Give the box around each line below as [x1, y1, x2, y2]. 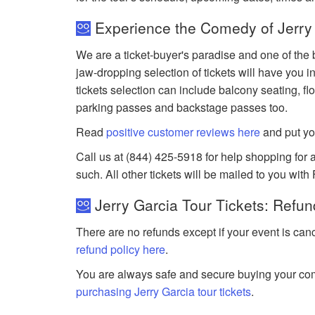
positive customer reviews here [106, 123, 261, 140]
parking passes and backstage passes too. [76, 98, 288, 115]
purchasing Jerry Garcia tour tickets [76, 283, 252, 300]
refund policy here [76, 240, 166, 257]
